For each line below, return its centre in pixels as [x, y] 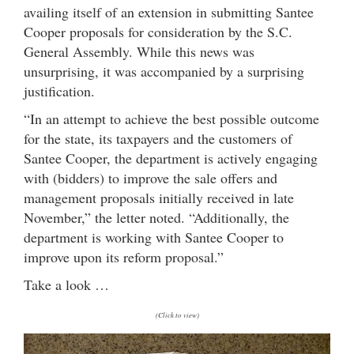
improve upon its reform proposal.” [124, 256]
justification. [59, 90]
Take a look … [66, 284]
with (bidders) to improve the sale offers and [151, 177]
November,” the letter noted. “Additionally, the [156, 217]
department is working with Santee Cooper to [154, 237]
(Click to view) [177, 314]
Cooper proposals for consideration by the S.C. [158, 31]
